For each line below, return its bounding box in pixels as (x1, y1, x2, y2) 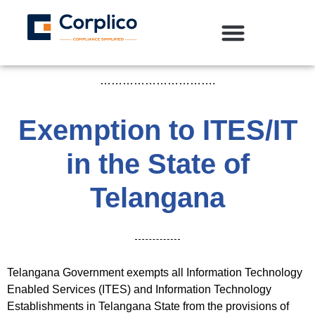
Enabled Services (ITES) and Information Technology (7, 283, 271, 295)
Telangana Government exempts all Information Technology (7, 266, 302, 278)
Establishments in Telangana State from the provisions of (7, 300, 289, 312)
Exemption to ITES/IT (18, 114, 297, 146)
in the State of (65, 148, 250, 179)
